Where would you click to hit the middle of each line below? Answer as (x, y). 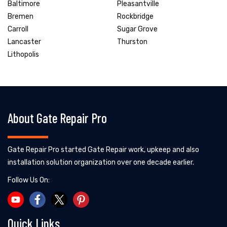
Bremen (21, 16)
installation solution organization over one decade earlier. (101, 162)
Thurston (132, 42)
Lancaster (24, 42)
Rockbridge (135, 16)
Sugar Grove (137, 29)
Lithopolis (23, 54)
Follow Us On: (29, 180)
